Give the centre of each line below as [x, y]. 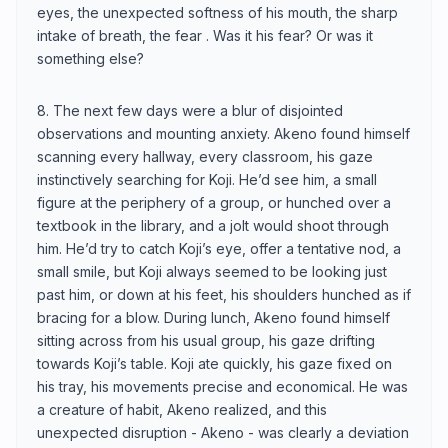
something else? [90, 58]
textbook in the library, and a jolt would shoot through [213, 225]
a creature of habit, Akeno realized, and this [182, 409]
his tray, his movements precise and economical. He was [222, 386]
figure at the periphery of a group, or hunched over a [214, 202]
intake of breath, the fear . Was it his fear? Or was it [205, 35]
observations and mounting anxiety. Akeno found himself [223, 133]
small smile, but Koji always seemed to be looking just [212, 271]
